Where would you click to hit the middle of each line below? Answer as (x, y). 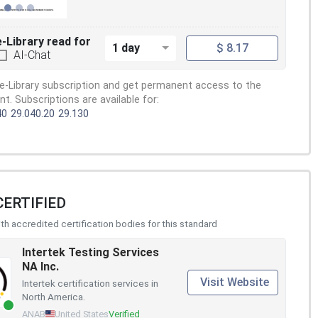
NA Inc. (40, 266)
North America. (54, 296)
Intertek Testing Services (91, 252)
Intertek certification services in (90, 283)
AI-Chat (32, 55)
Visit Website (235, 283)
